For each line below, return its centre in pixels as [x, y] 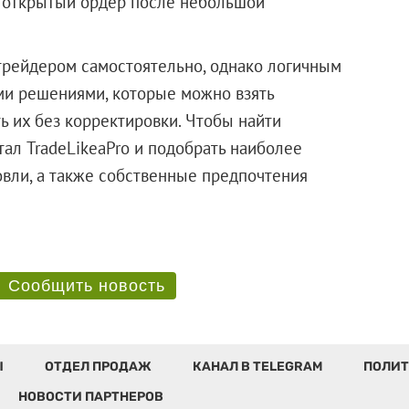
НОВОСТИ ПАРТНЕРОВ [90, 396]
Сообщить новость [86, 285]
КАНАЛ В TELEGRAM [257, 366]
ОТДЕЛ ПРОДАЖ [98, 366]
